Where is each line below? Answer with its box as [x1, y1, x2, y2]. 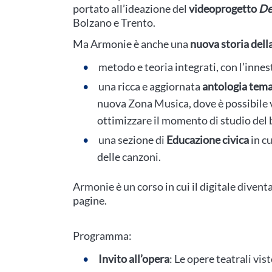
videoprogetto [189, 2, 259, 15]
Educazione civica [166, 133, 249, 146]
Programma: [73, 229, 132, 242]
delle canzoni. [97, 150, 161, 163]
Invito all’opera [98, 252, 169, 265]
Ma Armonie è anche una [73, 37, 190, 50]
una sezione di [98, 133, 166, 146]
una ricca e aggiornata [98, 80, 202, 93]
